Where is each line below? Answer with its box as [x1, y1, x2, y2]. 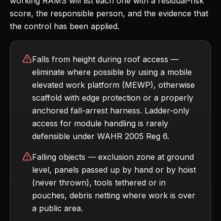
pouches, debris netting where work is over [32, 190, 195, 200]
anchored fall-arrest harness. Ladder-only [32, 106, 189, 115]
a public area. [32, 203, 83, 213]
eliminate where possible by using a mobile [32, 67, 192, 77]
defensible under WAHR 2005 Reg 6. [32, 131, 169, 141]
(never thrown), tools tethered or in [32, 178, 166, 187]
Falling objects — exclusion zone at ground [32, 152, 194, 162]
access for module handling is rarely [32, 118, 168, 128]
